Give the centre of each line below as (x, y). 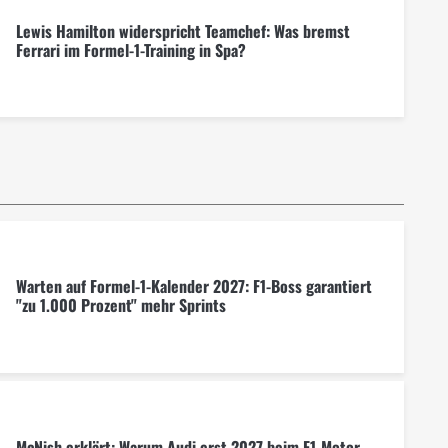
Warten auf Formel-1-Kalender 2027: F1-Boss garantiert (193, 286)
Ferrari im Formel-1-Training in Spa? (130, 49)
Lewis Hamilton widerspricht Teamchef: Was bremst (182, 30)
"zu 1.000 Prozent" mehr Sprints (120, 305)
